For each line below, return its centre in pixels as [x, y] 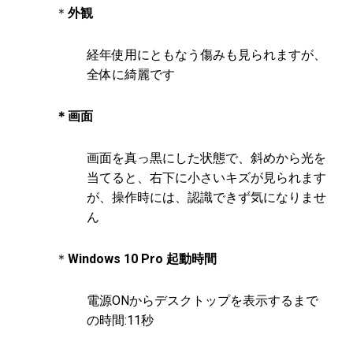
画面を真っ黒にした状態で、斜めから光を [206, 158]
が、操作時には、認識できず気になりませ [206, 198]
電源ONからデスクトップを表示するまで [203, 301]
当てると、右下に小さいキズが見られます [206, 178]
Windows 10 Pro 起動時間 [142, 259]
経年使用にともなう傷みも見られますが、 [206, 55]
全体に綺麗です [131, 75]
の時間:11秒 [120, 321]
